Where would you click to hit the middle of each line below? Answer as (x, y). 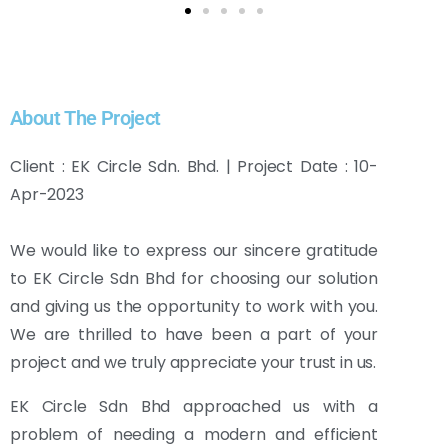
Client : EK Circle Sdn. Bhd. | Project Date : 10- (194, 167)
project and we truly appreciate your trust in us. (193, 363)
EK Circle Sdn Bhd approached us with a (194, 407)
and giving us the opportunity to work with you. (194, 307)
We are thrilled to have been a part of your (194, 335)
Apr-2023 (47, 195)
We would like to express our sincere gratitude (194, 251)
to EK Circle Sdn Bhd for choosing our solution (194, 279)
